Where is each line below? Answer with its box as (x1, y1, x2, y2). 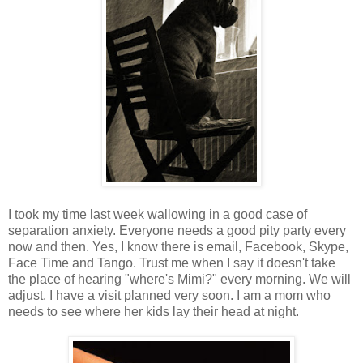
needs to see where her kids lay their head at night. (8, 304, 299, 318)
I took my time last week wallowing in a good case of (8, 207, 307, 221)
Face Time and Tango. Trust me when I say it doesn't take (8, 255, 335, 270)
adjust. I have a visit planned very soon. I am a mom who (8, 288, 331, 302)
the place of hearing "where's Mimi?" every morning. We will (8, 271, 351, 286)
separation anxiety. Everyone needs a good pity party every (8, 223, 346, 237)
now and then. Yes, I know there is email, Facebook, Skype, (8, 239, 348, 254)
